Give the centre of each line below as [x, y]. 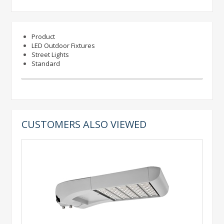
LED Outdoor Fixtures [63, 45]
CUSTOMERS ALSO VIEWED [84, 124]
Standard [46, 63]
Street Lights [50, 54]
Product [43, 36]
